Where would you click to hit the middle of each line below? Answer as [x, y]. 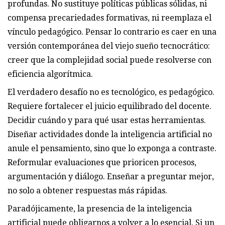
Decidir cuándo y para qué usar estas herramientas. [107, 120]
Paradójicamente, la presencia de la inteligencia [100, 208]
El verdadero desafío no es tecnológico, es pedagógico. [111, 92]
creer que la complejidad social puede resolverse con [109, 60]
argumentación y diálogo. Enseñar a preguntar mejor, [111, 176]
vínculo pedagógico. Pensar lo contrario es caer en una [112, 32]
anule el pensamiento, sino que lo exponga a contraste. [112, 148]
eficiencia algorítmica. [50, 74]
